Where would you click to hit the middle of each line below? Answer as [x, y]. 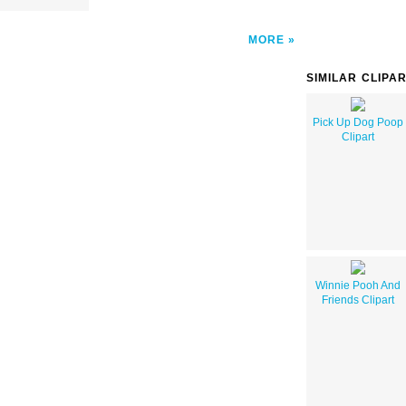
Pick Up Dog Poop [358, 122]
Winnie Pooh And [358, 285]
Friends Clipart [358, 300]
